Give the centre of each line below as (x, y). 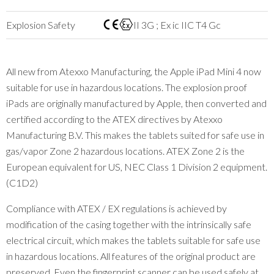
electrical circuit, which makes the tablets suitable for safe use (133, 240)
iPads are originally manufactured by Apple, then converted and (136, 103)
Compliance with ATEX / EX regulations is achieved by (117, 208)
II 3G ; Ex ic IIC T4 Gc (177, 25)
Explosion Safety (41, 25)
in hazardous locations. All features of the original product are (131, 256)
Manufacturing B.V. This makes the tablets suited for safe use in (135, 135)
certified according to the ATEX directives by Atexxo (114, 119)
